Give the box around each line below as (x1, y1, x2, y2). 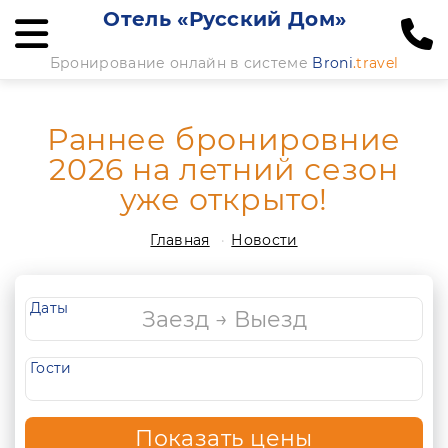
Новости (231, 231, 298, 249)
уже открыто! (119, 181, 329, 218)
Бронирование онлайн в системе (49, 54, 313, 72)
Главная (150, 231, 210, 249)
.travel (352, 54, 399, 72)
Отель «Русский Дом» (103, 7, 347, 31)
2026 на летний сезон (49, 151, 399, 188)
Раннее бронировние (47, 121, 401, 158)
